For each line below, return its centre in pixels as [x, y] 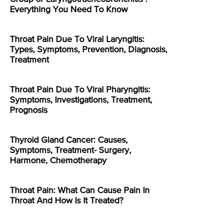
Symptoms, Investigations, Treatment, [81, 100]
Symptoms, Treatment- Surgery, [70, 151]
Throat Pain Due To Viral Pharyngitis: [80, 90]
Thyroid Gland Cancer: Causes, [69, 141]
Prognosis [29, 111]
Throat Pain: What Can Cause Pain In [80, 191]
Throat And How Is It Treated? [66, 201]
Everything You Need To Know [69, 10]
